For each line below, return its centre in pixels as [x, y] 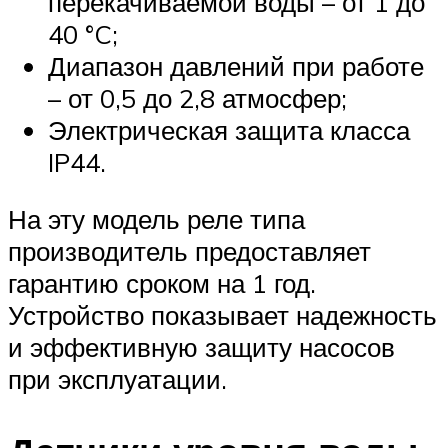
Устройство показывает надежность [222, 315]
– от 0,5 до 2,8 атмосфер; [197, 97]
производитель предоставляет [189, 251]
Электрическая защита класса [229, 129]
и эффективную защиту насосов [201, 347]
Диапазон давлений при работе [236, 65]
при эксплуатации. [117, 379]
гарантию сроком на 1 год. [162, 283]
